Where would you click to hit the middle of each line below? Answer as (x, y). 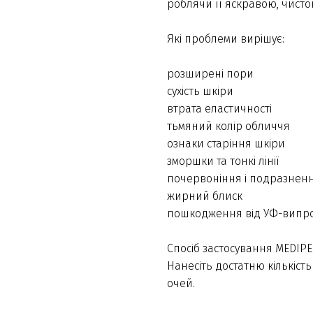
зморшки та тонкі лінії (225, 161)
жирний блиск (205, 196)
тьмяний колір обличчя (228, 126)
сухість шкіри (200, 92)
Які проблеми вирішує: (226, 39)
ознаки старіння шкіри (226, 144)
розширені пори (210, 74)
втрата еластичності (219, 109)
